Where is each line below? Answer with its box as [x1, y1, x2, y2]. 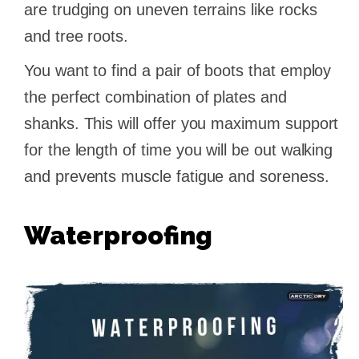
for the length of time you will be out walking [24, 140, 333, 159]
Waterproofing [24, 220, 212, 250]
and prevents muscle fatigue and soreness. [24, 167, 329, 185]
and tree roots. [24, 26, 129, 45]
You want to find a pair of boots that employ [24, 61, 332, 79]
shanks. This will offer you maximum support [24, 114, 339, 132]
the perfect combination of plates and [24, 87, 287, 106]
